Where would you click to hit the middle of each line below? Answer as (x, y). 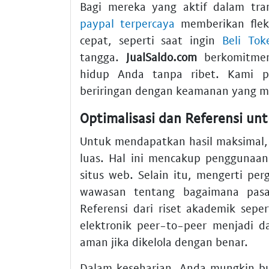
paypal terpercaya (127, 23)
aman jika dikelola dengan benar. (164, 241)
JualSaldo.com (161, 57)
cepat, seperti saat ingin (151, 40)
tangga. (103, 57)
